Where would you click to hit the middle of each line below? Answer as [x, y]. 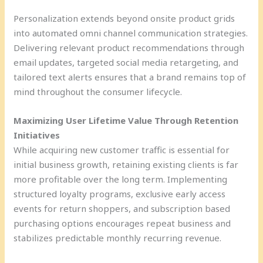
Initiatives [37, 135]
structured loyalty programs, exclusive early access [120, 193]
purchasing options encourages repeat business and [122, 223]
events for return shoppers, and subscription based [122, 208]
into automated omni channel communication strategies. [131, 33]
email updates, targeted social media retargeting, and [126, 62]
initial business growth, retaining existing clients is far [126, 164]
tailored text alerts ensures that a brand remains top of [130, 77]
